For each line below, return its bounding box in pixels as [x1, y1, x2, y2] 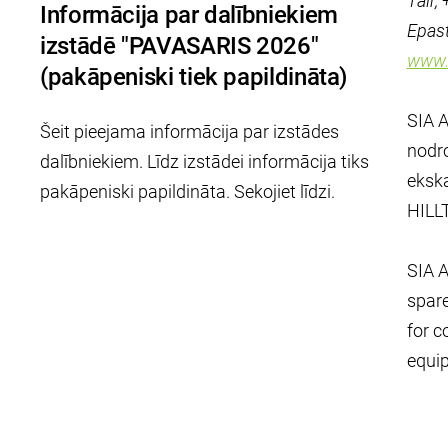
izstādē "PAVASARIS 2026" [40, 31, 319, 61]
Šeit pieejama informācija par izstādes [40, 120, 339, 142]
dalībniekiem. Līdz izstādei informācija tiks [40, 150, 369, 172]
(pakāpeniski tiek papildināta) [40, 62, 348, 92]
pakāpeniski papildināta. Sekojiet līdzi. [40, 180, 339, 202]
